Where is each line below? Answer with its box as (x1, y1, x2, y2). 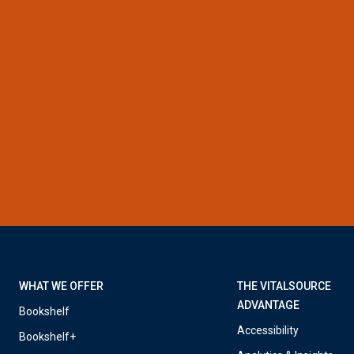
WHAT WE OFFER (19, 280, 104, 293)
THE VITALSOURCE (237, 280, 332, 293)
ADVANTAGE (237, 299, 300, 312)
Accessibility (237, 324, 299, 337)
